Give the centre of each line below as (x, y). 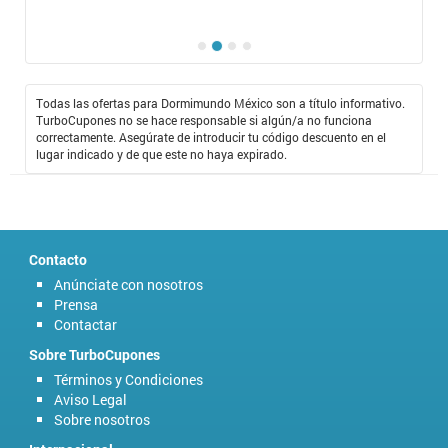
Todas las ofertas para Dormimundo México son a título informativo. (220, 102)
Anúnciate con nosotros (128, 284)
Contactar (85, 324)
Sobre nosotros (102, 419)
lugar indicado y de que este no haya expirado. (161, 153)
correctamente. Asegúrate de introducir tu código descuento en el (211, 136)
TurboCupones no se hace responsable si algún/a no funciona (204, 119)
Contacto (58, 259)
